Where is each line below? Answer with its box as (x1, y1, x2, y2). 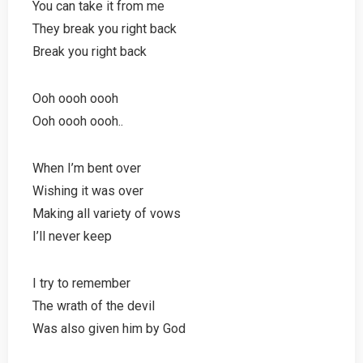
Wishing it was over (32, 182, 143, 199)
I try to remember (32, 275, 130, 291)
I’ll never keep (32, 228, 112, 244)
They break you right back (32, 20, 177, 36)
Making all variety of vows (32, 205, 181, 221)
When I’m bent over (32, 160, 141, 176)
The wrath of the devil (32, 297, 155, 314)
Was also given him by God (32, 320, 186, 336)
